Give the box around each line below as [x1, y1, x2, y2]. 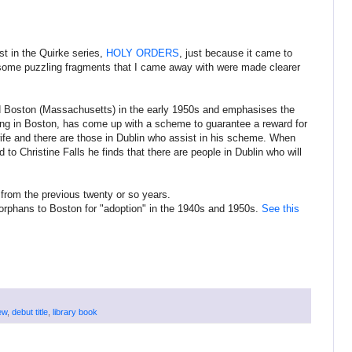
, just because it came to [179, 47, 292, 60]
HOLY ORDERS [106, 47, 179, 60]
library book [53, 307, 97, 317]
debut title [12, 307, 48, 317]
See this [262, 203, 299, 215]
